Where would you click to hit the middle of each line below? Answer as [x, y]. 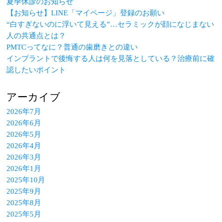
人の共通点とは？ [36, 35]
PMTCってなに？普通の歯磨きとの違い [72, 47]
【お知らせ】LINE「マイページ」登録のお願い [86, 13]
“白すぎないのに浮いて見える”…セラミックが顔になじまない [111, 24]
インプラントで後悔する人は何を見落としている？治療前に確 [111, 58]
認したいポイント [36, 70]
